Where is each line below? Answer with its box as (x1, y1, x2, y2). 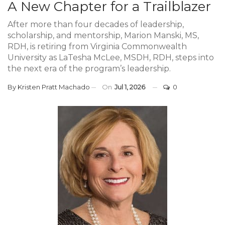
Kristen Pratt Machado (18, 82, 90, 91)
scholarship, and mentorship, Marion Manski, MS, (8, 30, 199, 40)
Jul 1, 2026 (115, 82, 145, 91)
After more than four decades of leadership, (8, 19, 184, 29)
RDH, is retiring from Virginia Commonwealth (8, 41, 187, 51)
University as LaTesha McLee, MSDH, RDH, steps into (8, 52, 214, 62)
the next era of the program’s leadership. (8, 63, 171, 73)
